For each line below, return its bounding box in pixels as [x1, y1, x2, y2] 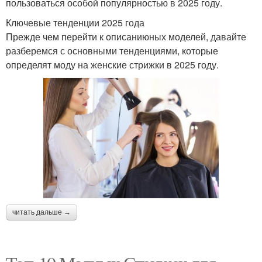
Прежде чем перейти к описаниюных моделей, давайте [6, 29, 246, 43]
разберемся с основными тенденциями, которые [6, 43, 218, 57]
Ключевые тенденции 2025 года [6, 15, 144, 29]
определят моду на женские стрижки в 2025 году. [6, 57, 219, 71]
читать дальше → [12, 208, 71, 217]
